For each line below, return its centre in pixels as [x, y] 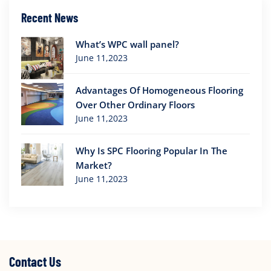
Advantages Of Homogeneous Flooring [159, 90]
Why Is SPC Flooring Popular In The [152, 150]
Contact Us [35, 261]
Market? [94, 165]
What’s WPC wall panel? [127, 44]
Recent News [50, 17]
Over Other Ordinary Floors [135, 104]
